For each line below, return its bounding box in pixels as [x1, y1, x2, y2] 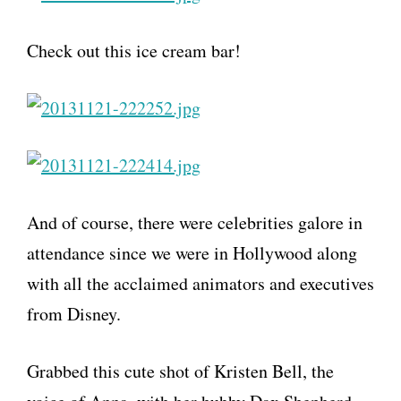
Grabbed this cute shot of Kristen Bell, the [27, 359, 334, 384]
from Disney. [27, 302, 121, 327]
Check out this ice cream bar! [27, 38, 241, 64]
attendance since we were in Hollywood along [27, 241, 357, 266]
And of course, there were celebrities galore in [27, 210, 363, 235]
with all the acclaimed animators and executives [27, 271, 374, 296]
